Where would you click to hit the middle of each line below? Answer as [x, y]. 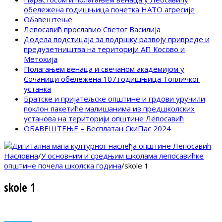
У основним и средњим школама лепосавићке [122, 156]
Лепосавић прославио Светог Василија [92, 29]
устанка [37, 89]
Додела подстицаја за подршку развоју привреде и [117, 39]
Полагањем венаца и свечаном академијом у [104, 69]
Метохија [41, 59]
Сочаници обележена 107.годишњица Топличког [112, 79]
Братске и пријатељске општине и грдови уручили [114, 99]
